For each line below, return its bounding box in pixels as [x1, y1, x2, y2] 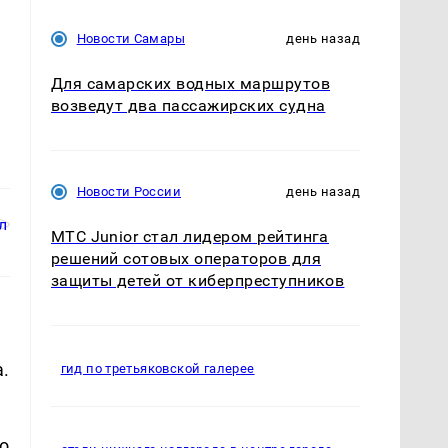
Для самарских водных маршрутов [50, 73, 330, 93]
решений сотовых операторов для [50, 248, 321, 268]
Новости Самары [76, 30, 185, 46]
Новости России [76, 183, 181, 199]
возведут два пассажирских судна [50, 95, 326, 115]
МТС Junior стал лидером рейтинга [50, 226, 329, 246]
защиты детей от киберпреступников [50, 270, 345, 290]
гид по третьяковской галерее [60, 361, 255, 377]
